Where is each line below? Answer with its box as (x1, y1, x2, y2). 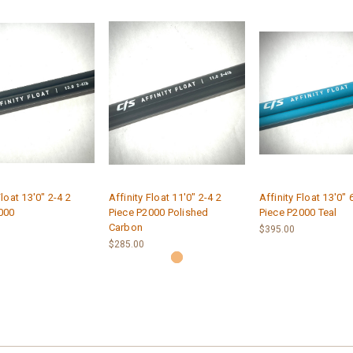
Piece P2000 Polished (108, 206, 209, 218)
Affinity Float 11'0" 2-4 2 (108, 191, 221, 203)
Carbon (108, 221, 143, 233)
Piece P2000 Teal (258, 206, 337, 218)
